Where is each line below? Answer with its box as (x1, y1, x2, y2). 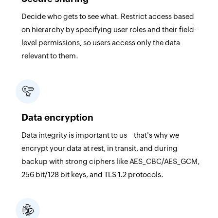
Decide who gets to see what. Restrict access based (21, 12, 194, 20)
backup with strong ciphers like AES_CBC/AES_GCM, (21, 157, 200, 165)
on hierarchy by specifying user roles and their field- (21, 25, 197, 34)
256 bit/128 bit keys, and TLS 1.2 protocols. (21, 170, 165, 179)
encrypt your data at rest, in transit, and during (21, 144, 178, 152)
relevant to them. (21, 51, 78, 60)
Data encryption (21, 111, 93, 123)
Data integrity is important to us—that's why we (21, 130, 179, 139)
